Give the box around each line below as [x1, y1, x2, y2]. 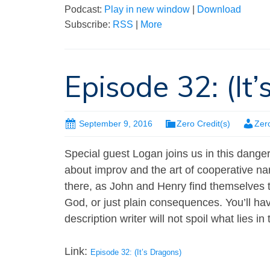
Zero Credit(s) [177, 118, 230, 128]
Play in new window [104, 4, 190, 14]
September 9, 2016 [79, 118, 152, 128]
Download [197, 4, 241, 14]
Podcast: [64, 4, 104, 14]
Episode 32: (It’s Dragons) [90, 247, 181, 257]
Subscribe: [64, 19, 113, 30]
